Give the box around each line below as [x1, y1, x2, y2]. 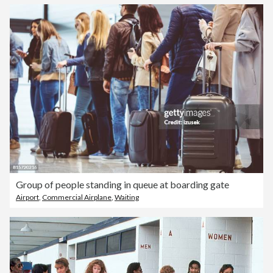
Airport [16, 193, 39, 202]
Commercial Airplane [42, 193, 112, 202]
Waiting [115, 193, 139, 202]
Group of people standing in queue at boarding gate [16, 179, 229, 191]
